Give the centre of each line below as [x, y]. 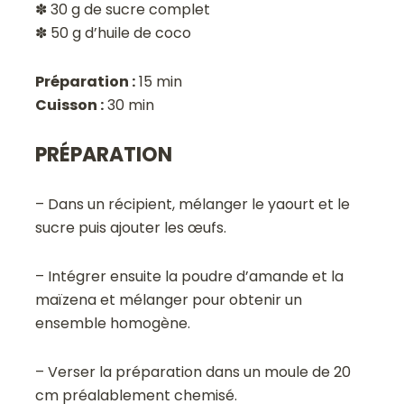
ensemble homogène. [113, 323]
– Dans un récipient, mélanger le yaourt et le [193, 204]
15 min [159, 81]
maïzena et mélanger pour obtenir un [169, 299]
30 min [129, 105]
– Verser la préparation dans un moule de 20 [193, 372]
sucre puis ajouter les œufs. [131, 227]
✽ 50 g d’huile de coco [114, 32]
